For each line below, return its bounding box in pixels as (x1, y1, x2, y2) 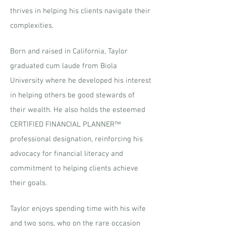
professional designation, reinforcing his (10, 135, 143, 144)
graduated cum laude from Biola (10, 62, 117, 71)
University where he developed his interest (10, 76, 151, 85)
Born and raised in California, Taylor (10, 47, 128, 56)
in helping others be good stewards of (10, 91, 135, 100)
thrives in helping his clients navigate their (10, 7, 150, 16)
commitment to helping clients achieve (10, 164, 138, 173)
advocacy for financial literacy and (10, 149, 123, 158)
